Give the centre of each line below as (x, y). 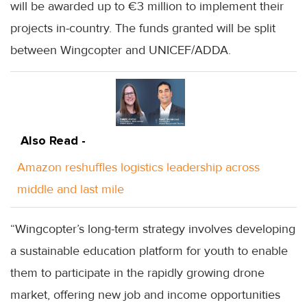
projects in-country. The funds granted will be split (143, 28)
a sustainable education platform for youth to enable (149, 251)
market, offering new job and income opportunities (145, 295)
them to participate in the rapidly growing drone (137, 273)
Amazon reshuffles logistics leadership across (138, 168)
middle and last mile (71, 189)
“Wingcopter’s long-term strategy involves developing (153, 229)
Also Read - (53, 141)
